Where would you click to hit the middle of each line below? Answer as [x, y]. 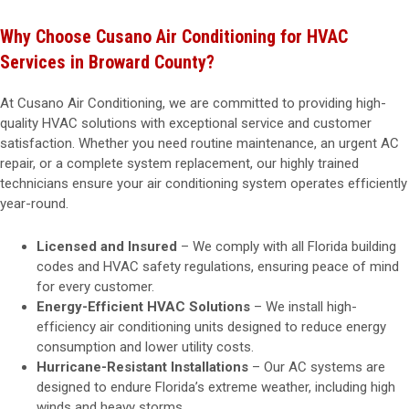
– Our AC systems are [317, 367]
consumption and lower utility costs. [145, 347]
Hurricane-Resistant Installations [142, 367]
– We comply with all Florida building [287, 246]
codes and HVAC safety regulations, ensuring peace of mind [218, 267]
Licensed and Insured [107, 246]
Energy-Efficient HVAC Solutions [143, 307]
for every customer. [95, 287]
